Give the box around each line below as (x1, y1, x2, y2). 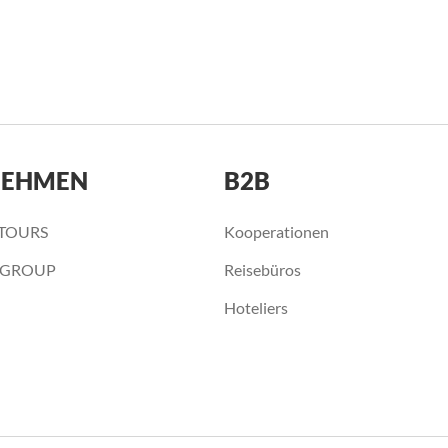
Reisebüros (224, 260, 301, 279)
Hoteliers (224, 298, 288, 317)
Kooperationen (224, 222, 329, 241)
